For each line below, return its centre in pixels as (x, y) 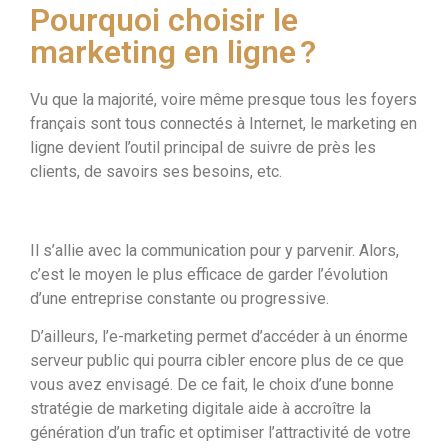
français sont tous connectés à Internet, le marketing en (223, 124)
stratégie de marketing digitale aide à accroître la (200, 409)
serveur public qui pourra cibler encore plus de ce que (217, 361)
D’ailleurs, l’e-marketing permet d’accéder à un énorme (219, 337)
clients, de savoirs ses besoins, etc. (156, 172)
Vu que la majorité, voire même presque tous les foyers (223, 100)
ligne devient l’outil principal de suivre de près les (203, 148)
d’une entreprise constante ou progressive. (179, 298)
